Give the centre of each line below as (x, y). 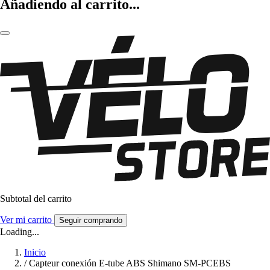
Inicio (35, 253)
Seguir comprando (91, 221)
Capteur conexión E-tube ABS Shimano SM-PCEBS (130, 263)
